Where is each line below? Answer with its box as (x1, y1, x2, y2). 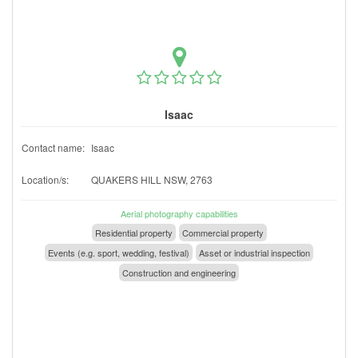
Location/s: (22, 172, 69, 186)
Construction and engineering (122, 265, 236, 279)
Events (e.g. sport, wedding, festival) (48, 245, 189, 259)
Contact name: (22, 140, 85, 154)
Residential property (94, 225, 173, 239)
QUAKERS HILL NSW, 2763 (91, 172, 213, 186)
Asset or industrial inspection (199, 245, 310, 259)
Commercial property (181, 225, 264, 239)
